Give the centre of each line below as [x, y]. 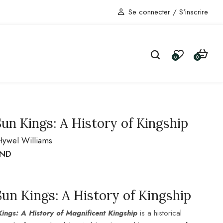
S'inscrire [194, 12]
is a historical [160, 213]
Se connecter [149, 12]
